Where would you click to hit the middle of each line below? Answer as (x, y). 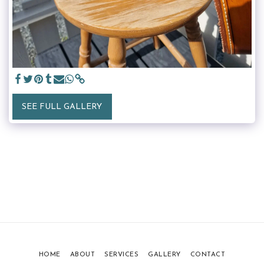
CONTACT (208, 255)
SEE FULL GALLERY (62, 107)
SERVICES (122, 255)
